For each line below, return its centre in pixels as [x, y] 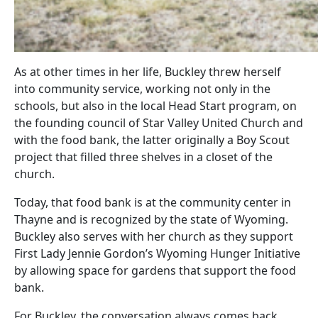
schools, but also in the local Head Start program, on [155, 105]
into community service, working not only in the [142, 88]
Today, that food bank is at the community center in [153, 202]
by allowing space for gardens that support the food [155, 270]
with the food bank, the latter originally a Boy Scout [152, 139]
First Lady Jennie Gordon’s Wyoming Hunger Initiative [157, 253]
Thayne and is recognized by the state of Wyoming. [151, 219]
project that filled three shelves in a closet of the [143, 157]
